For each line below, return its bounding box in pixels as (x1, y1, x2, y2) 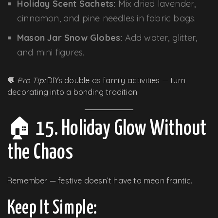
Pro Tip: (17, 75, 46, 85)
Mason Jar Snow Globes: (17, 32, 123, 43)
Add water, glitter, (122, 32, 198, 43)
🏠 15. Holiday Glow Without (7, 118, 207, 139)
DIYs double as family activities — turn (45, 75, 186, 85)
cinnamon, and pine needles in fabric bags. (17, 12, 196, 24)
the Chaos (7, 142, 73, 163)
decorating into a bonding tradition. (7, 87, 139, 97)
